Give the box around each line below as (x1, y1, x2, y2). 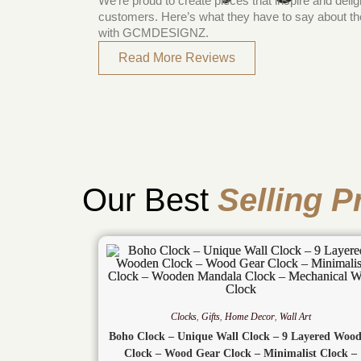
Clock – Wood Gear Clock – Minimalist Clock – (124, 346, 358, 359)
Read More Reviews (118, 51, 235, 65)
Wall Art (279, 310, 311, 322)
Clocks (170, 310, 197, 322)
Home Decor (224, 310, 275, 322)
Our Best (82, 181, 209, 218)
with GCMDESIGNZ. (98, 26, 209, 40)
